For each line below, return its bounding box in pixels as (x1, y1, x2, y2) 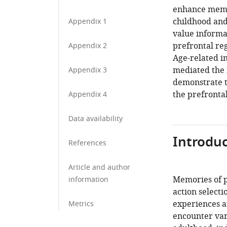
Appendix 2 (68, 41, 107, 51)
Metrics (68, 199, 94, 209)
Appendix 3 (68, 65, 107, 75)
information (68, 174, 108, 185)
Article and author (68, 162, 130, 173)
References (68, 138, 106, 148)
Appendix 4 (68, 89, 107, 100)
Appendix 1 (68, 16, 107, 27)
